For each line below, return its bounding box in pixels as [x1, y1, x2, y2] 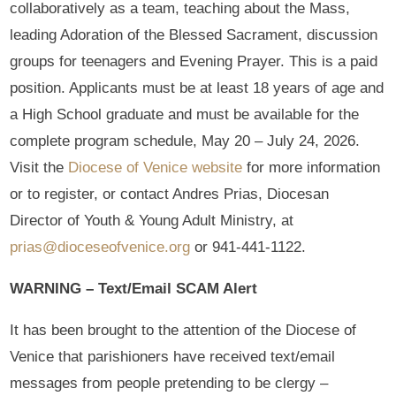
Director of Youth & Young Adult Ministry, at [10, 211, 294, 229]
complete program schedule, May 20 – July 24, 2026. [10, 132, 361, 149]
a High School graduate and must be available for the [10, 105, 360, 123]
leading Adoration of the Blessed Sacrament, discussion [10, 26, 378, 43]
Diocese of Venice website [68, 158, 243, 176]
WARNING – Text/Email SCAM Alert [10, 279, 258, 297]
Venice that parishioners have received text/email [10, 347, 336, 365]
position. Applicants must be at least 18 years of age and [10, 79, 385, 96]
